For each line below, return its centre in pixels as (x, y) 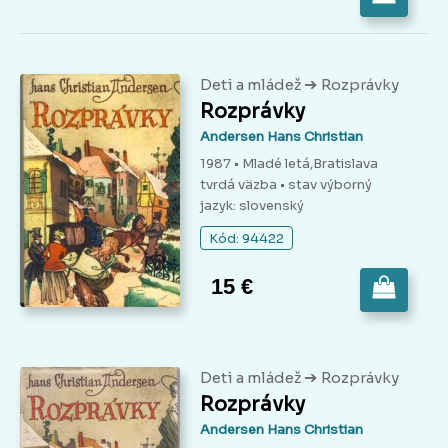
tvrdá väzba (240, 185)
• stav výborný (326, 185)
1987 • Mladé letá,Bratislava (289, 164)
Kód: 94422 (246, 239)
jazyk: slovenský (252, 206)
